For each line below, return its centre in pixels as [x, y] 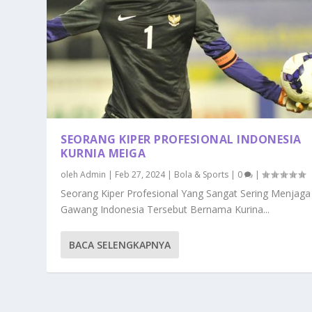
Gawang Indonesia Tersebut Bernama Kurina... [165, 210]
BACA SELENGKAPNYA [120, 245]
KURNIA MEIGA [103, 154]
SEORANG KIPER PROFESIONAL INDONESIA [181, 140]
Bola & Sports [202, 175]
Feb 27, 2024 [140, 175]
